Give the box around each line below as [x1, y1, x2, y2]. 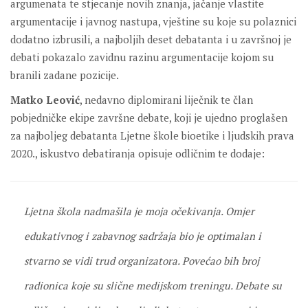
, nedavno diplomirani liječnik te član [80, 92, 253, 107]
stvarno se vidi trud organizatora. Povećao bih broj [24, 253, 259, 267]
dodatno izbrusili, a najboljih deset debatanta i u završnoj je [10, 32, 291, 46]
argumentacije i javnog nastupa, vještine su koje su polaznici [10, 14, 296, 28]
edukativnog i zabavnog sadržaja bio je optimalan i [24, 228, 261, 243]
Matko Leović [10, 92, 80, 107]
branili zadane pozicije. [10, 67, 121, 82]
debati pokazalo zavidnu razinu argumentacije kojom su [10, 49, 274, 64]
